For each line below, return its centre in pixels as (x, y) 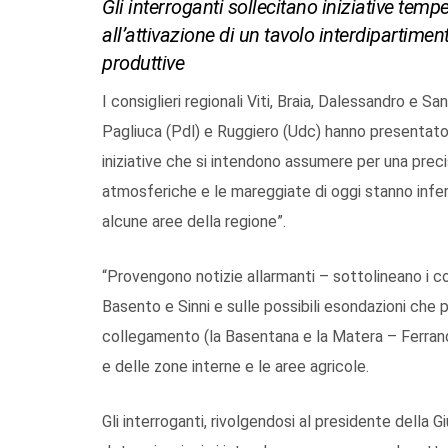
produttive (143, 62)
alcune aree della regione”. (194, 221)
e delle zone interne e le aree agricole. (237, 366)
